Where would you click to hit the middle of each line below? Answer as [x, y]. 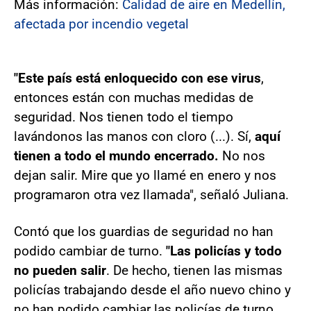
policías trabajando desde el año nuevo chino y [152, 290]
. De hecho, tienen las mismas [194, 271]
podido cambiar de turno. [88, 251]
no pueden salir [60, 271]
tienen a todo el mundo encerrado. [116, 156]
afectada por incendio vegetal [101, 24]
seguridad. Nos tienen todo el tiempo [124, 117]
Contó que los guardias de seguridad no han [144, 232]
